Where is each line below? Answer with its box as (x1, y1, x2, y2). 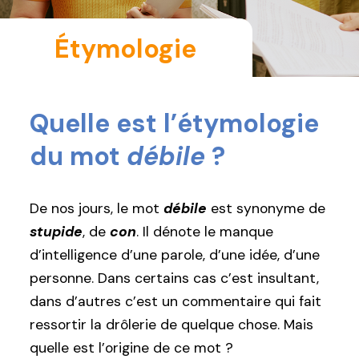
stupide (30, 222, 83, 240)
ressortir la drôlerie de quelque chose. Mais (30, 315, 313, 333)
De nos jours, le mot (30, 199, 163, 217)
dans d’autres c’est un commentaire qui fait (30, 292, 321, 310)
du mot (30, 139, 127, 173)
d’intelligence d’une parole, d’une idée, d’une (30, 245, 320, 264)
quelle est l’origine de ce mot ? (30, 338, 233, 357)
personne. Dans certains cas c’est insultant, (30, 268, 319, 287)
